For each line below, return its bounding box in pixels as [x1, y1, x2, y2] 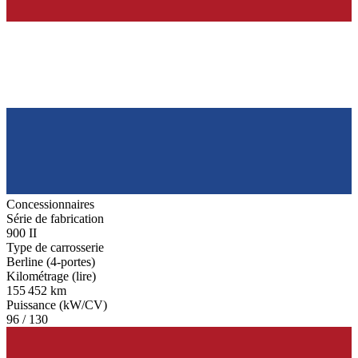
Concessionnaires [6, 197, 94, 212]
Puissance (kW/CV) [6, 298, 107, 312]
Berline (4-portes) [6, 255, 95, 269]
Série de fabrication [6, 212, 104, 226]
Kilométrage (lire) [6, 269, 96, 284]
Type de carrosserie [6, 241, 104, 255]
